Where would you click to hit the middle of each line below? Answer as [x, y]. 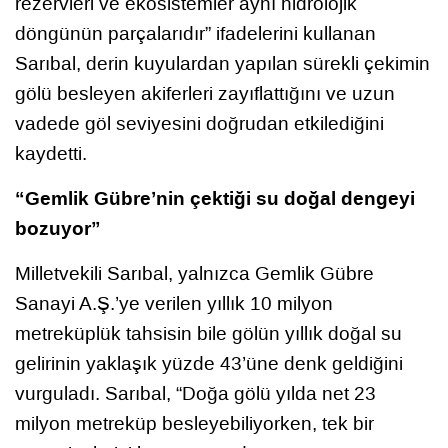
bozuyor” [58, 229]
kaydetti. [51, 154]
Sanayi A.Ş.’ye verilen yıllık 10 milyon [174, 304]
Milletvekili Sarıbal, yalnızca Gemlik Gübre [194, 274]
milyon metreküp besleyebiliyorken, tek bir [194, 424]
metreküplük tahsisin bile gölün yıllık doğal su [208, 334]
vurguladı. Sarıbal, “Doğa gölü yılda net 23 [195, 394]
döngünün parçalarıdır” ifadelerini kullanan [195, 34]
